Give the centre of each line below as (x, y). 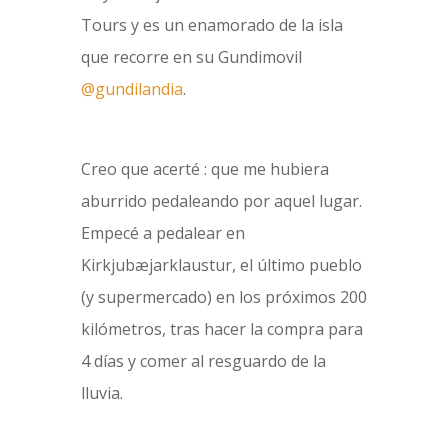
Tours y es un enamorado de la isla (211, 25)
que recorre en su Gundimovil (191, 57)
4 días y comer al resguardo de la (203, 361)
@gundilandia (131, 89)
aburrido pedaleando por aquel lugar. (221, 201)
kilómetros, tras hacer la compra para (221, 329)
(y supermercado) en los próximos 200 (223, 297)
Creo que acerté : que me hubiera (204, 169)
